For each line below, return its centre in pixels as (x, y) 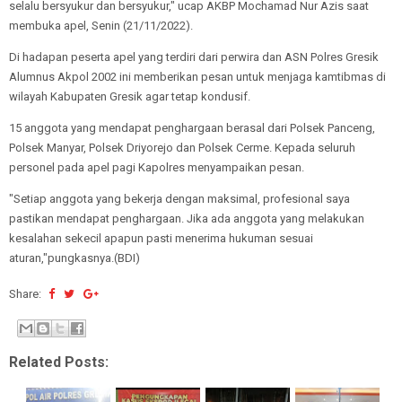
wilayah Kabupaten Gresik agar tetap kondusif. (131, 96)
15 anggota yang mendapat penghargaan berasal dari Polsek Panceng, (192, 128)
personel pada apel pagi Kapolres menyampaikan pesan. (158, 167)
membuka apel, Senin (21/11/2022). (102, 26)
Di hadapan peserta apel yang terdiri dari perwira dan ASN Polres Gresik (194, 57)
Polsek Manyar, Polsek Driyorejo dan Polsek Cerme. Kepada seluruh (182, 148)
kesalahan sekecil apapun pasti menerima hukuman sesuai (161, 238)
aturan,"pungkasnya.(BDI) (74, 258)
